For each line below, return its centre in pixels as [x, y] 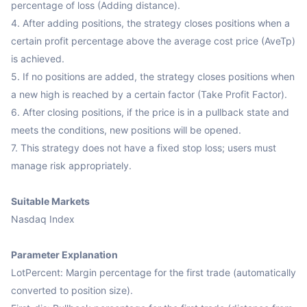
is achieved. [38, 58]
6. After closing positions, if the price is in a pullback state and [150, 112]
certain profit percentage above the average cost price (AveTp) [153, 40]
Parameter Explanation [64, 254]
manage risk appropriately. [71, 165]
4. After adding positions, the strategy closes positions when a [150, 23]
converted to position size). [72, 290]
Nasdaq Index [43, 219]
